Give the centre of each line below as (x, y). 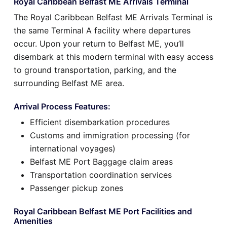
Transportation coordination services (101, 175)
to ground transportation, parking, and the (95, 70)
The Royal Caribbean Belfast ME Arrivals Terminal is (113, 17)
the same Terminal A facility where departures (102, 30)
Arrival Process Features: (62, 106)
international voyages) (73, 148)
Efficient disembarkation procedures (100, 122)
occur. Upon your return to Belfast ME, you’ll (99, 43)
